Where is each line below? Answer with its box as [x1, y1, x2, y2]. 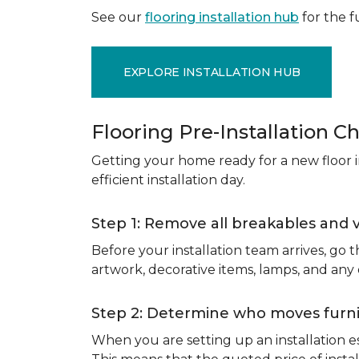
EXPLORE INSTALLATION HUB [123, 64, 301, 79]
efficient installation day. [91, 172, 245, 188]
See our [91, 10, 145, 25]
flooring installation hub [145, 10, 299, 25]
